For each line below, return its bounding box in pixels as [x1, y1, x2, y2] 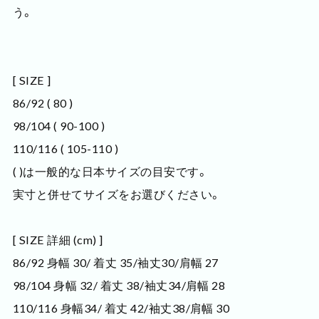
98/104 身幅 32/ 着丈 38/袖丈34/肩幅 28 [12, 278, 226, 293]
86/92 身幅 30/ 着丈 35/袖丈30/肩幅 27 [12, 256, 219, 270]
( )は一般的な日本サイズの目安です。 [12, 164, 209, 179]
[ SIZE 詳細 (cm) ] [12, 233, 103, 247]
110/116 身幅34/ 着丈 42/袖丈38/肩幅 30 [12, 301, 230, 315]
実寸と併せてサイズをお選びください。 [12, 187, 221, 202]
